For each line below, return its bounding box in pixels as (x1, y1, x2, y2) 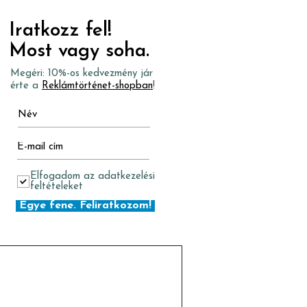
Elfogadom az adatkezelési (30, 171, 155, 182)
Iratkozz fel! (9, 21, 112, 40)
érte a (10, 80, 42, 91)
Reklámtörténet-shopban (42, 80, 153, 91)
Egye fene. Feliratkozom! (19, 199, 151, 211)
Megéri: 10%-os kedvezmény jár (10, 68, 153, 79)
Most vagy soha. (9, 41, 149, 61)
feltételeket (30, 181, 83, 192)
